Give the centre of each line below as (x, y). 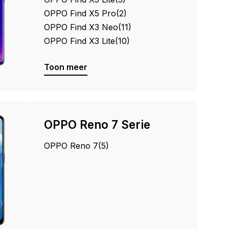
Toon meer (66, 67)
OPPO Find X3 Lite (79, 41)
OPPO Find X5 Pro (80, 13)
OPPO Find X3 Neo (81, 27)
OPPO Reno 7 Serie (97, 124)
